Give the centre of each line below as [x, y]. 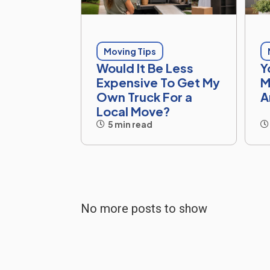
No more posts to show [144, 208]
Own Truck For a [145, 96]
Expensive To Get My [159, 82]
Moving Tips [130, 51]
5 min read [130, 124]
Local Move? [133, 111]
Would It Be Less [145, 67]
